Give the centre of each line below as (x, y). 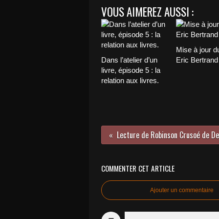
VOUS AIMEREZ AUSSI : (147, 12)
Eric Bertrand (197, 60)
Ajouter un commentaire (182, 190)
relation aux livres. (130, 80)
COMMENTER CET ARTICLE (138, 168)
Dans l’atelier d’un (129, 60)
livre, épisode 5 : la (131, 70)
